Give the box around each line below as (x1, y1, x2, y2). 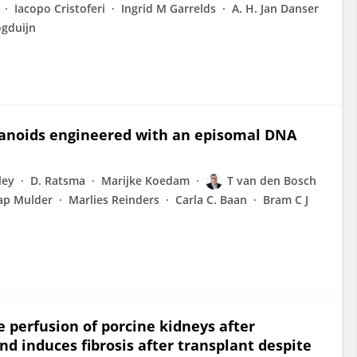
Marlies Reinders (69, 192, 159, 207)
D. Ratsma (30, 173, 85, 188)
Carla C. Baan (175, 192, 247, 207)
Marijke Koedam (101, 173, 190, 188)
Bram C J (263, 192, 308, 207)
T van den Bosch (227, 173, 316, 188)
